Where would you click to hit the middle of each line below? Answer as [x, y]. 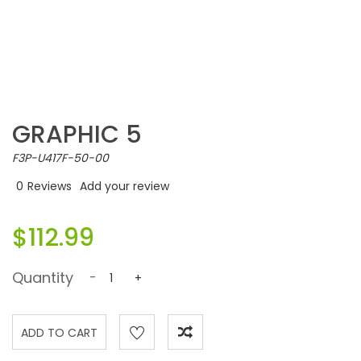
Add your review [124, 186]
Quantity [43, 278]
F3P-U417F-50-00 [60, 158]
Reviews [50, 186]
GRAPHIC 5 [77, 135]
